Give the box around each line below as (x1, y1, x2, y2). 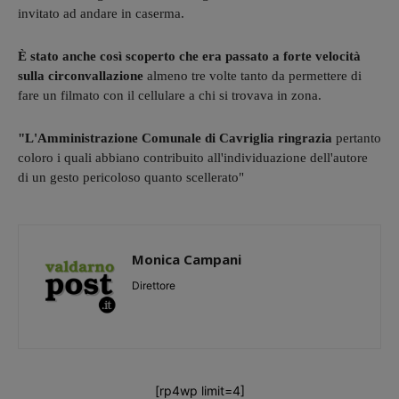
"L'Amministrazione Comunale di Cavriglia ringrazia (18, 130, 332, 145)
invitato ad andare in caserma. (18, 5, 184, 20)
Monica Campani (132, 249, 241, 268)
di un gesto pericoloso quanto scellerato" (18, 169, 244, 184)
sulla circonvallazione (18, 68, 143, 83)
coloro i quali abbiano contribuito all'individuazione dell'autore (18, 150, 368, 165)
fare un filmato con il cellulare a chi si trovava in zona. (18, 87, 322, 102)
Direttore (132, 278, 175, 292)
